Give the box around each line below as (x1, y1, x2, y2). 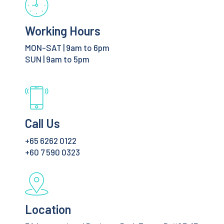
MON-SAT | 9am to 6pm (25, 42, 109, 53)
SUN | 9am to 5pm (25, 54, 89, 64)
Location (25, 201, 71, 216)
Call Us (25, 116, 60, 131)
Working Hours (25, 23, 100, 38)
